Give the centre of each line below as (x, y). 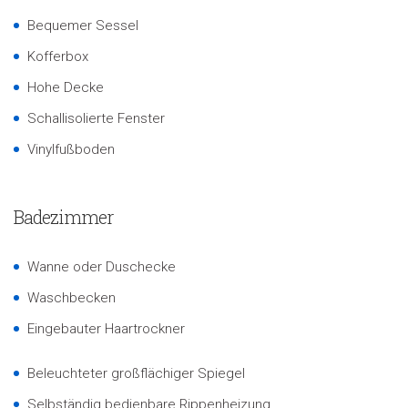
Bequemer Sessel (83, 25)
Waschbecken (71, 298)
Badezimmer (63, 217)
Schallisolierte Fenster (96, 118)
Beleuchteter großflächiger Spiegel (136, 373)
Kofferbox (58, 56)
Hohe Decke (66, 87)
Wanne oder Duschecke (102, 267)
